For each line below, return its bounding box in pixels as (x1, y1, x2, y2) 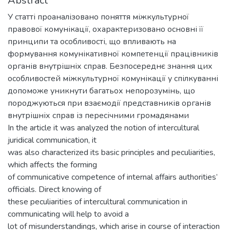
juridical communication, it (8, 134, 97, 146)
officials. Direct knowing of (8, 183, 101, 195)
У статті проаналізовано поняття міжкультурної (8, 11, 189, 23)
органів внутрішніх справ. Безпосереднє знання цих (8, 60, 213, 72)
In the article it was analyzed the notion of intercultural (8, 122, 199, 133)
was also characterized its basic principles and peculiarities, (8, 146, 215, 158)
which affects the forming (8, 159, 97, 170)
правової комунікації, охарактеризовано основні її (8, 23, 203, 35)
